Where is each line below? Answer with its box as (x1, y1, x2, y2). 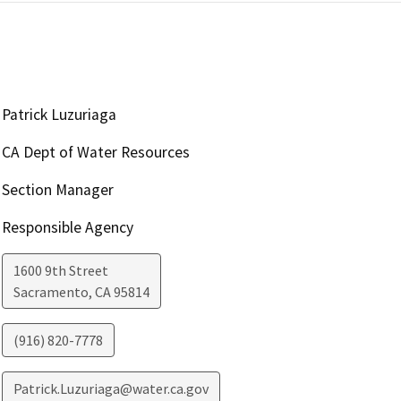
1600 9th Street (13, 260, 108, 279)
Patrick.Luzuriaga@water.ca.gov (13, 379, 209, 397)
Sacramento (13, 282, 89, 301)
